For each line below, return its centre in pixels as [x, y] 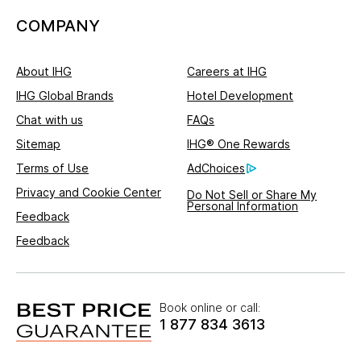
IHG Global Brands [65, 96]
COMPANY [58, 26]
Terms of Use [52, 168]
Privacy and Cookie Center [89, 193]
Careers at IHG [227, 72]
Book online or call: [210, 308]
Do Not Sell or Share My [252, 194]
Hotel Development [241, 96]
